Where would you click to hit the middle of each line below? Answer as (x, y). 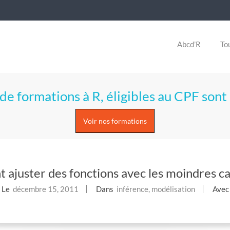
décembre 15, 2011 (45, 189)
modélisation (173, 189)
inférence (132, 189)
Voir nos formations (115, 121)
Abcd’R (189, 44)
